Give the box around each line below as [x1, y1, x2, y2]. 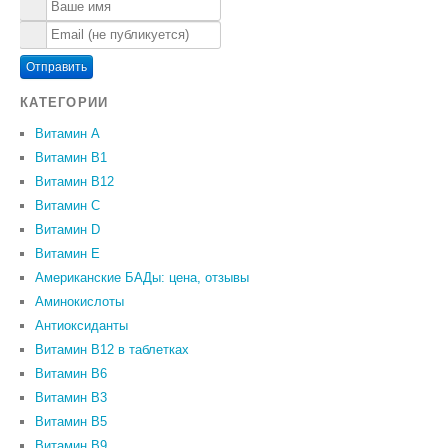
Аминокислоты [35, 294, 124, 310]
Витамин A [35, 126, 100, 142]
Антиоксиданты [35, 318, 128, 334]
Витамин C [35, 198, 100, 214]
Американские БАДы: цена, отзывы [35, 270, 249, 286]
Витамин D [35, 222, 100, 238]
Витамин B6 [35, 366, 107, 382]
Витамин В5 [35, 414, 107, 430]
